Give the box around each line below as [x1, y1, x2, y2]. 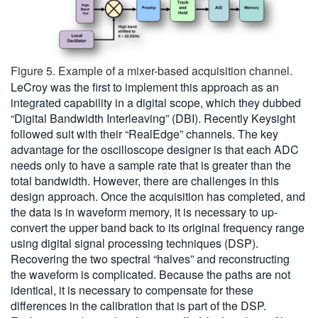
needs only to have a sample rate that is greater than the [11, 157, 291, 174]
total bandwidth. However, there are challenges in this [11, 172, 279, 190]
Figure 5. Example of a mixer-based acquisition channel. [11, 62, 292, 79]
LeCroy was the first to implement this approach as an [11, 79, 279, 96]
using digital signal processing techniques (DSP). [11, 235, 258, 252]
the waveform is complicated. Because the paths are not [11, 266, 290, 283]
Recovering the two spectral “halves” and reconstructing [11, 251, 290, 268]
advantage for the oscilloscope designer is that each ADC [11, 141, 299, 158]
